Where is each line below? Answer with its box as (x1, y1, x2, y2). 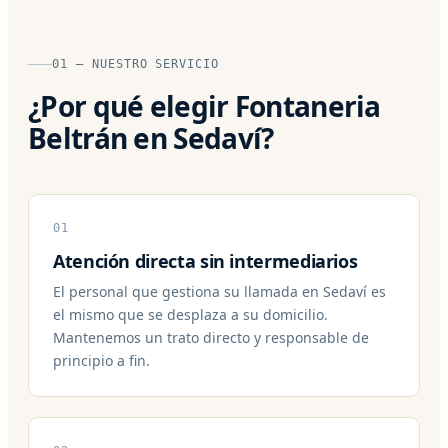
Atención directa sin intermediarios (53, 248, 358, 273)
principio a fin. (53, 350, 150, 370)
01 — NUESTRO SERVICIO (52, 56, 220, 71)
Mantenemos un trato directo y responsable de (53, 327, 369, 347)
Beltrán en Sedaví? (28, 118, 274, 157)
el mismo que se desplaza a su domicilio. (53, 304, 328, 324)
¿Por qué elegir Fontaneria (28, 86, 381, 125)
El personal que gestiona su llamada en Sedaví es (53, 281, 386, 301)
